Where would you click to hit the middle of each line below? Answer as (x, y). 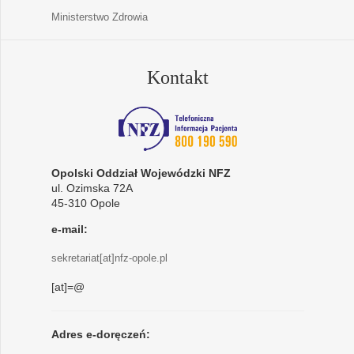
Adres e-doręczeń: (100, 335)
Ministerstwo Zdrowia (99, 17)
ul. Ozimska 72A (92, 188)
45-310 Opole (85, 203)
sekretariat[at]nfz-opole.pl (109, 258)
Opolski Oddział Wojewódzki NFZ (141, 173)
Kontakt (177, 78)
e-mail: (69, 230)
